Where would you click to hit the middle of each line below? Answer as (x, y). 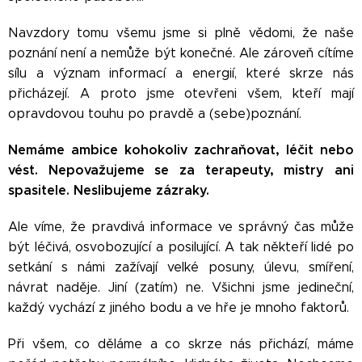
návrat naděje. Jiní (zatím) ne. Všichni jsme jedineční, (181, 287)
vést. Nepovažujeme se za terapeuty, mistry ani (181, 170)
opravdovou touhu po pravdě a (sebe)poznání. (155, 114)
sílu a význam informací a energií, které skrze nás (181, 73)
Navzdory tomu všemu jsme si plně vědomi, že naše (181, 33)
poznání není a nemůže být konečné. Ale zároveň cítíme (181, 53)
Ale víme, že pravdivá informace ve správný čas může (181, 227)
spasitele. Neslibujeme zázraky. (109, 190)
